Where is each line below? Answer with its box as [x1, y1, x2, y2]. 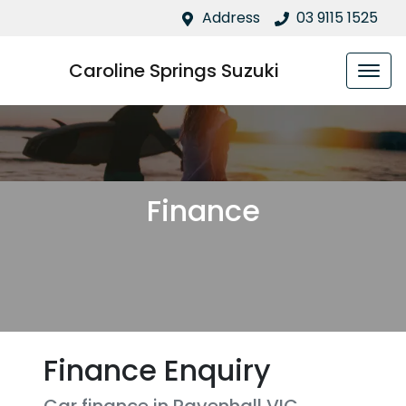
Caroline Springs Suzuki [69, 58, 279, 83]
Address [202, 7, 260, 28]
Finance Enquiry [43, 350, 271, 391]
